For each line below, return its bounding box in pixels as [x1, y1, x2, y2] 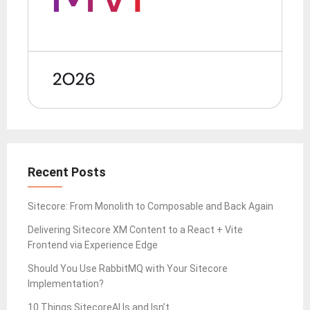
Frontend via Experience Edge [28, 239, 158, 251]
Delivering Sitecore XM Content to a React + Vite [28, 224, 243, 236]
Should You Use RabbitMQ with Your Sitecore [28, 263, 228, 275]
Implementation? [28, 278, 104, 290]
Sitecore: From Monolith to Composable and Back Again [28, 201, 273, 212]
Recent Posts [28, 165, 106, 180]
